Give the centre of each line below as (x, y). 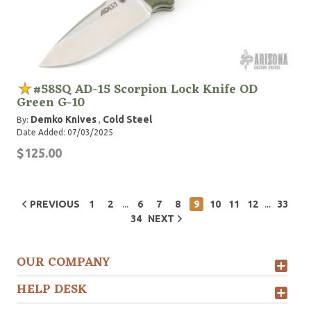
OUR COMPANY (64, 262)
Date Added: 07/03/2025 (65, 132)
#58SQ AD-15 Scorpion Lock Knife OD (145, 90)
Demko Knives (64, 119)
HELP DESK (52, 289)
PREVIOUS (54, 204)
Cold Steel (127, 119)
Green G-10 (51, 103)
